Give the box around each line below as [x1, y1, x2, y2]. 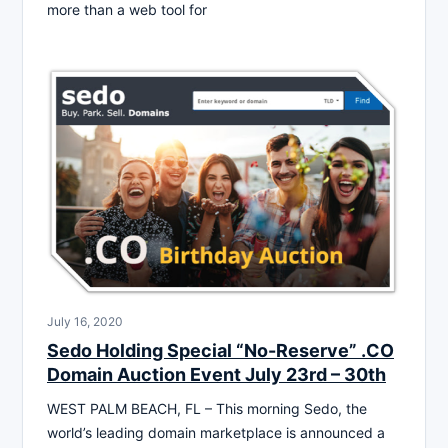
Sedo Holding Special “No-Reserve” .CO [47, 339, 394, 361]
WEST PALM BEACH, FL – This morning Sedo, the [47, 399, 367, 417]
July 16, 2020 [47, 313, 123, 329]
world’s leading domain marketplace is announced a [47, 423, 385, 441]
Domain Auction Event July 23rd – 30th [47, 363, 386, 385]
